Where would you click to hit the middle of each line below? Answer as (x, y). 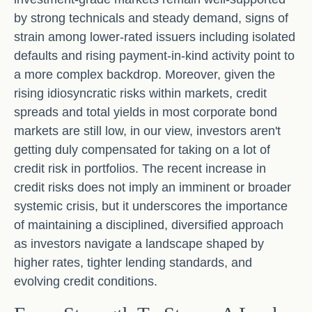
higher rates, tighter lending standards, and (133, 263)
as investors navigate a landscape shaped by (139, 244)
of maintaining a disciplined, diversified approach (149, 225)
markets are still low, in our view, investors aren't (147, 131)
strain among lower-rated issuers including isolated (155, 37)
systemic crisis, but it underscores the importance (151, 206)
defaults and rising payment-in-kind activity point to (154, 56)
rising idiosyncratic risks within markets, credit (140, 93)
